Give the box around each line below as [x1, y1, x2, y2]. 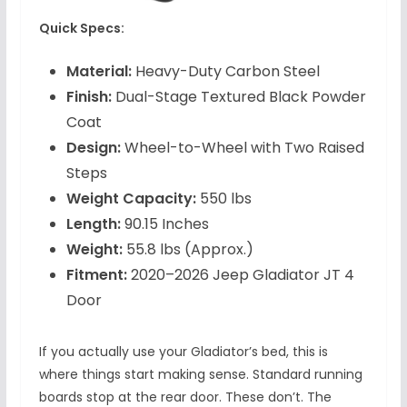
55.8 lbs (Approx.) [122, 238, 253, 260]
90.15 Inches [120, 213, 209, 234]
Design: [65, 136, 121, 158]
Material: [65, 60, 132, 82]
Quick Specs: [38, 18, 124, 37]
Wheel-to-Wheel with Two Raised [120, 136, 364, 158]
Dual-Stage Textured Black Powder [111, 85, 366, 107]
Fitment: [65, 263, 127, 285]
